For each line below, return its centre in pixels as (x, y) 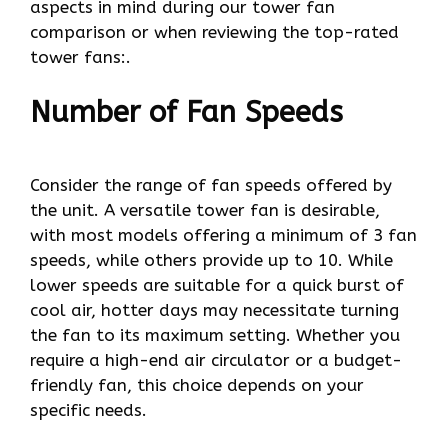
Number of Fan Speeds (186, 112)
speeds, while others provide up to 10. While (211, 260)
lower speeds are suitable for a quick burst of (217, 285)
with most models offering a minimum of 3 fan (223, 235)
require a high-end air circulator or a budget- (216, 360)
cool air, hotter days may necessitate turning (214, 310)
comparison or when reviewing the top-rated (214, 32)
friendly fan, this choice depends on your (197, 385)
